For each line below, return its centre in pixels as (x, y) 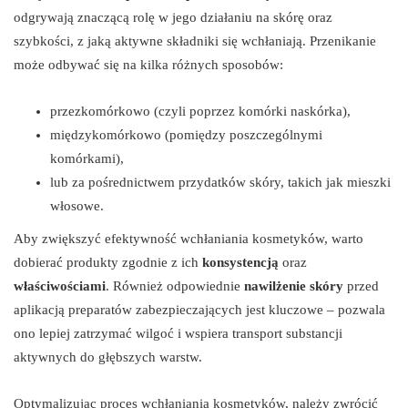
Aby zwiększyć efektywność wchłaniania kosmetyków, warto (189, 239)
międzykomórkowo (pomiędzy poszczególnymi (186, 135)
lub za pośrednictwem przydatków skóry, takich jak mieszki (220, 183)
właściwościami (60, 286)
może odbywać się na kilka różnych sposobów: (148, 65)
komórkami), (87, 159)
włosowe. (77, 206)
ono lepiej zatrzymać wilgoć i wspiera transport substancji (178, 334)
